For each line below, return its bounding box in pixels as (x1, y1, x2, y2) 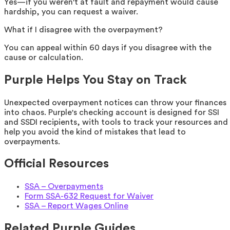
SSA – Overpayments (25, 182, 103, 191)
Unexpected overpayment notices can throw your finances (4, 98, 226, 107)
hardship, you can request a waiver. (4, 7, 138, 16)
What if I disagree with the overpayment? (4, 25, 163, 34)
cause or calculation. (4, 53, 83, 62)
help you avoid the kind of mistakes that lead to (4, 127, 186, 136)
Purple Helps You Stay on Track (4, 73, 187, 86)
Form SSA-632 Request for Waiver (25, 192, 154, 201)
